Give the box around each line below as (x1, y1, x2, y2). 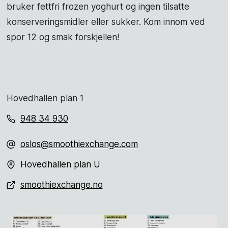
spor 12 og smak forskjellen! (6, 32, 119, 43)
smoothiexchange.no (20, 180, 103, 190)
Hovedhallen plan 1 (6, 93, 83, 104)
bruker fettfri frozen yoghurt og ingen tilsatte (6, 2, 189, 12)
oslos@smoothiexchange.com (20, 139, 138, 150)
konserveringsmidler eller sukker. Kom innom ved (6, 17, 205, 27)
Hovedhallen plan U (20, 159, 100, 170)
